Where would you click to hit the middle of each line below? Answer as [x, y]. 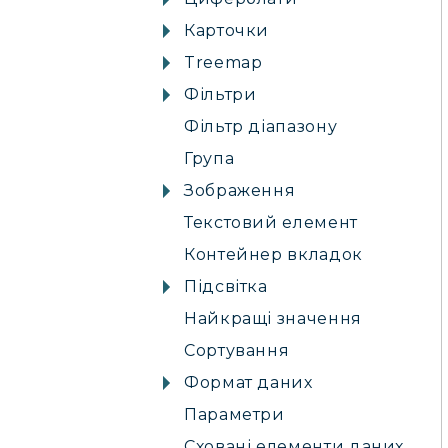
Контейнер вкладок [273, 254]
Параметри [234, 414]
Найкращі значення [273, 318]
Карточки [227, 30]
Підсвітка [226, 286]
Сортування [237, 350]
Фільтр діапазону [261, 126]
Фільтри [220, 94]
